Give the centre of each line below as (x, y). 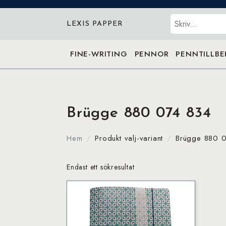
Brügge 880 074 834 (139, 113)
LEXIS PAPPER (95, 24)
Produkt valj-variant (129, 138)
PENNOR (152, 54)
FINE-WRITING (99, 54)
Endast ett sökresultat (101, 167)
